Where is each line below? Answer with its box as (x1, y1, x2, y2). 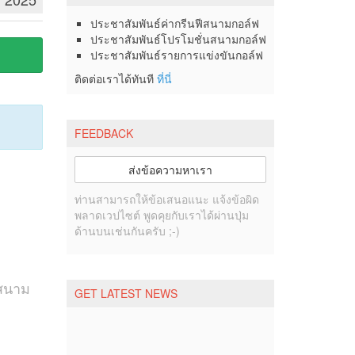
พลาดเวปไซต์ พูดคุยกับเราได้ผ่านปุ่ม (74, 207, 249, 223)
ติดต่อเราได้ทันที (74, 71, 157, 86)
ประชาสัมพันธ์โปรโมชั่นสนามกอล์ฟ (90, 31, 266, 47)
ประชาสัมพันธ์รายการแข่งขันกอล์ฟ (90, 47, 263, 63)
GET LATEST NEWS (74, 285, 177, 301)
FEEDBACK (74, 125, 133, 141)
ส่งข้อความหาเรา (128, 162, 212, 177)
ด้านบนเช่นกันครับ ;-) (74, 223, 180, 239)
